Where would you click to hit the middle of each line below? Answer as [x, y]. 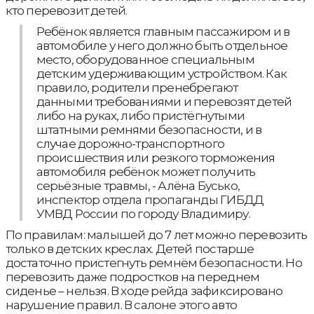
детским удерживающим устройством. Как [161, 74]
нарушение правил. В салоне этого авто [121, 305]
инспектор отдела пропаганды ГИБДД [150, 200]
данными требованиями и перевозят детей [164, 102]
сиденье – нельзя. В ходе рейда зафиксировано [144, 291]
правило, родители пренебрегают [137, 88]
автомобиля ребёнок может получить [146, 172]
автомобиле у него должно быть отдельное [162, 46]
